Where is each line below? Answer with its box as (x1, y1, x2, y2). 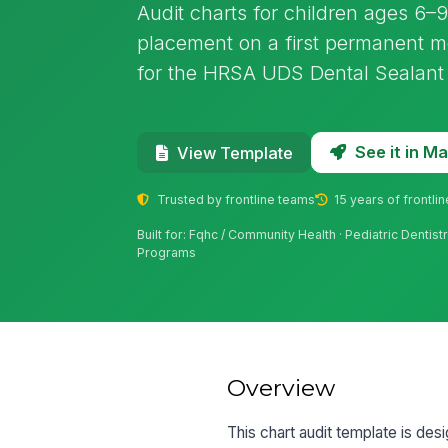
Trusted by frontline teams (153, 191, 315, 207)
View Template (176, 142, 293, 163)
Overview (227, 373, 336, 402)
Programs (137, 245, 197, 261)
